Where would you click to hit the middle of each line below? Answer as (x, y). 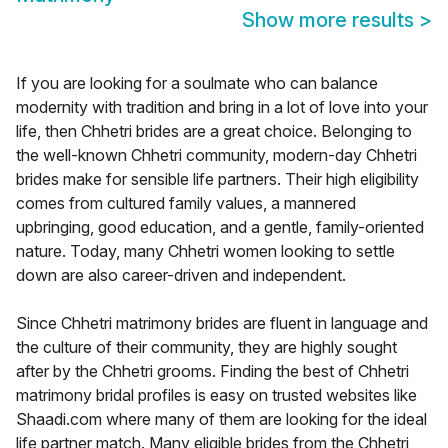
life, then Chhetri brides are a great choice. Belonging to (214, 131)
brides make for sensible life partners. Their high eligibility (217, 179)
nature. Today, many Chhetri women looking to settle (205, 251)
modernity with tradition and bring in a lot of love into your (222, 107)
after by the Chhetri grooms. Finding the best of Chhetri (212, 371)
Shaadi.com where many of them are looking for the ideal (221, 419)
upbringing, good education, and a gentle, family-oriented (220, 227)
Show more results (330, 20)
